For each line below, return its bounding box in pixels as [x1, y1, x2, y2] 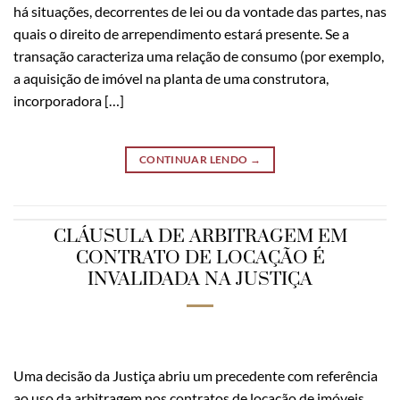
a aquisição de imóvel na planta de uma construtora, [13, 70, 329, 87]
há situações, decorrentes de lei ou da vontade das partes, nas [13, 3, 387, 21]
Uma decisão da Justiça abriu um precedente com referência [13, 366, 378, 384]
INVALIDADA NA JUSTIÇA [87, 267, 312, 291]
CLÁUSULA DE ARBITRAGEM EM [53, 224, 347, 248]
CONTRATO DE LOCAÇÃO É [75, 246, 325, 270]
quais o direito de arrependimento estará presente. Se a [13, 25, 349, 43]
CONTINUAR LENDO [138, 153, 250, 167]
